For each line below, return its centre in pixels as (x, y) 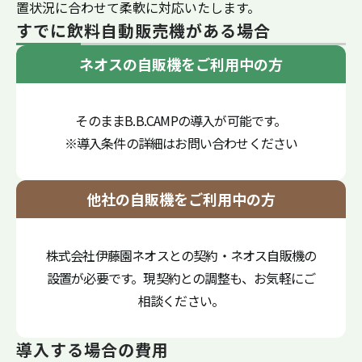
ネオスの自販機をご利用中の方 (181, 64)
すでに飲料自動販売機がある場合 (143, 31)
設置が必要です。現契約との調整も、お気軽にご (181, 278)
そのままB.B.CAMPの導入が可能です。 (181, 121)
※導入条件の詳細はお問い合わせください (181, 143)
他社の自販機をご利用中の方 (181, 199)
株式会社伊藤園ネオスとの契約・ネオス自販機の (181, 256)
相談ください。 (181, 301)
